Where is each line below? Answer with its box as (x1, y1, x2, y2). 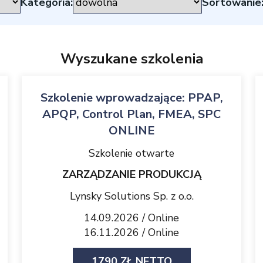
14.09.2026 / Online (84, 211, 179, 225)
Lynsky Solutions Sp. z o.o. (69, 189, 194, 203)
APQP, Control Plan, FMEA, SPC (42, 106, 221, 122)
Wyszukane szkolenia (60, 49, 203, 68)
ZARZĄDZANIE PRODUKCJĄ (62, 167, 201, 181)
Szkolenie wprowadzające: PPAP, (40, 90, 223, 106)
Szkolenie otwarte (89, 146, 174, 160)
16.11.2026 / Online (84, 225, 179, 240)
